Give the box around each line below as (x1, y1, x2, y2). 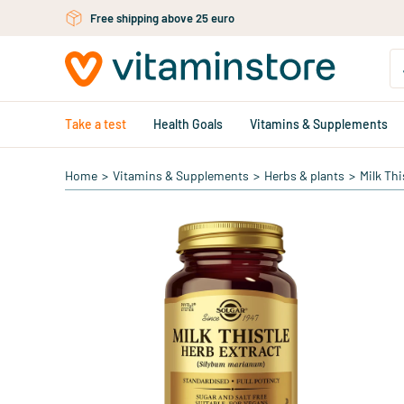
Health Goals (153, 116, 223, 132)
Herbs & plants (264, 168, 344, 183)
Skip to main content (14, 8, 129, 23)
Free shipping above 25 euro (90, 11, 234, 25)
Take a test (65, 116, 126, 132)
